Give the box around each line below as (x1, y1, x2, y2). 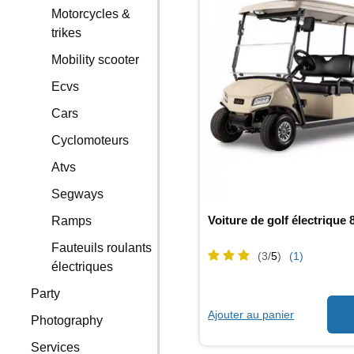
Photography (31, 314, 104, 327)
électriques (51, 260, 114, 273)
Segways (51, 187, 104, 201)
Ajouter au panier (208, 307, 295, 321)
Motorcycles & (51, 7, 131, 21)
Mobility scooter (51, 53, 140, 66)
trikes (51, 26, 82, 40)
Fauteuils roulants (51, 241, 153, 254)
